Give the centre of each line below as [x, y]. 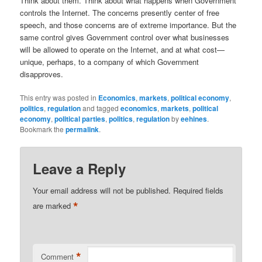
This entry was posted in [59, 97]
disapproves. [42, 74]
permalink [82, 129]
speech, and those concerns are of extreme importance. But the [128, 25]
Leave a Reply [80, 169]
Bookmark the [43, 129]
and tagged [101, 108]
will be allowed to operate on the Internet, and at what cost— [123, 49]
